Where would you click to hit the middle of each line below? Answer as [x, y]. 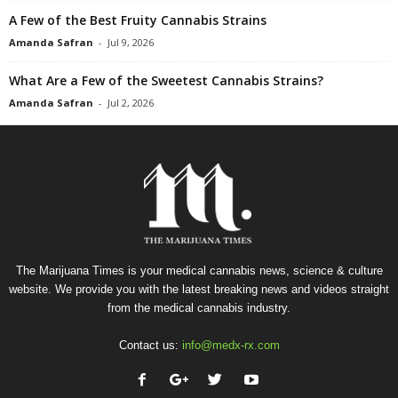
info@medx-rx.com [231, 345]
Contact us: [150, 345]
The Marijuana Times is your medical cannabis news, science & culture [199, 270]
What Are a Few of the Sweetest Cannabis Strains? [166, 80]
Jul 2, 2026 [131, 102]
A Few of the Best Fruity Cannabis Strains [138, 20]
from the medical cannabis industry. [199, 307]
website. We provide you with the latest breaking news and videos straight [199, 289]
